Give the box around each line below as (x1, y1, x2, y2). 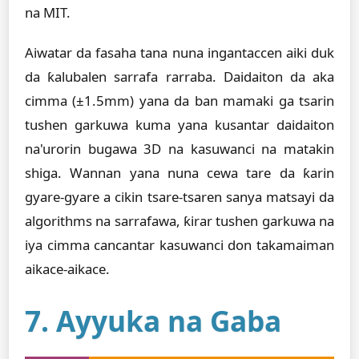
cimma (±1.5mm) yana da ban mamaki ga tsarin (25, 91, 334, 110)
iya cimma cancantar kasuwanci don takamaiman (25, 236, 334, 254)
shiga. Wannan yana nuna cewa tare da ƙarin (25, 163, 334, 182)
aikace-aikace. (25, 260, 110, 278)
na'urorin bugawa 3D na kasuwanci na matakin (25, 139, 334, 158)
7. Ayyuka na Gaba (25, 301, 281, 340)
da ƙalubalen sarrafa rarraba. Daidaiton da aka (25, 67, 334, 86)
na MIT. (25, 3, 71, 22)
